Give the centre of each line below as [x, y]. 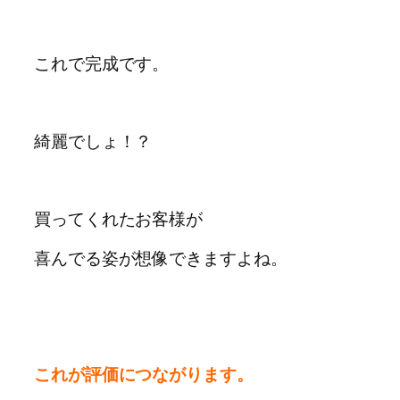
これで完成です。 [102, 64]
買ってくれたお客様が [118, 219]
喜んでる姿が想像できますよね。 [161, 258]
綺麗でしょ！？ [93, 142]
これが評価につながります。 [144, 375]
